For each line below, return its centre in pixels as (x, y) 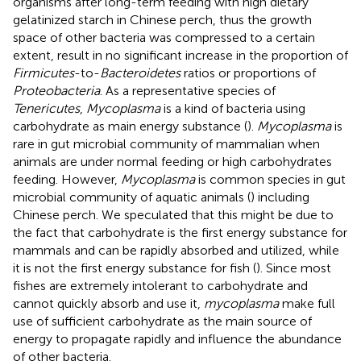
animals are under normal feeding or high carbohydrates (172, 161)
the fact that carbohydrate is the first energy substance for (180, 232)
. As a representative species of (188, 90)
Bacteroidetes (140, 73)
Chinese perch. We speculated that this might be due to (173, 214)
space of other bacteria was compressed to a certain (164, 37)
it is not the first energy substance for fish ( (135, 268)
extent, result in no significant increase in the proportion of (180, 55)
